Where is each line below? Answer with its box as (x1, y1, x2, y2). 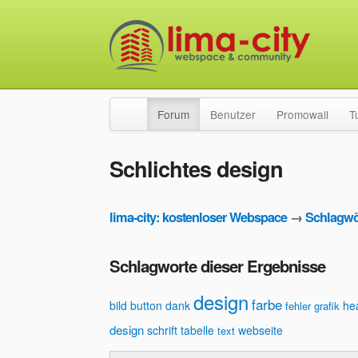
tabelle (181, 322, 214, 339)
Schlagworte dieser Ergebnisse (109, 254, 325, 278)
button (130, 297, 162, 314)
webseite (238, 322, 283, 339)
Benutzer (210, 106, 256, 122)
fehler (285, 298, 311, 314)
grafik (314, 298, 340, 314)
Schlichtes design (109, 153, 283, 184)
